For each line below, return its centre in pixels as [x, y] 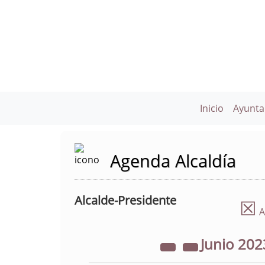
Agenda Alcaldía [173, 161]
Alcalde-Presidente [125, 200]
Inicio [211, 108]
